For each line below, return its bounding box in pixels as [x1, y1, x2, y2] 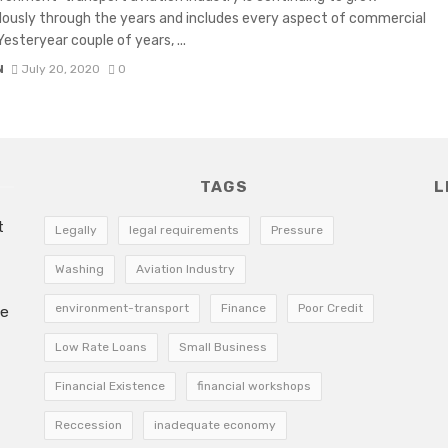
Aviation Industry [136, 261, 235, 276]
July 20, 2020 [21, 61, 101, 76]
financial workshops [197, 378, 311, 393]
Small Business [179, 339, 267, 354]
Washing [55, 261, 104, 276]
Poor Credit [298, 300, 363, 315]
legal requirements [129, 222, 239, 237]
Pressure [271, 222, 323, 237]
